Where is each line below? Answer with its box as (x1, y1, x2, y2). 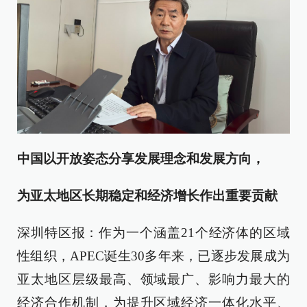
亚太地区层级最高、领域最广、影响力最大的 (17, 271, 290, 286)
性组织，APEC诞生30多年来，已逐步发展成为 (17, 248, 290, 263)
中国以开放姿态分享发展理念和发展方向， (17, 151, 265, 166)
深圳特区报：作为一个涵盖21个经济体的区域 (17, 225, 290, 240)
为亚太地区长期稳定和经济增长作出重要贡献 (17, 188, 278, 203)
